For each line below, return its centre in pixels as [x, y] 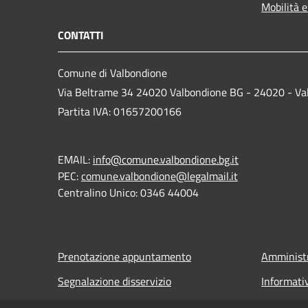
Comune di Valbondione [112, 73]
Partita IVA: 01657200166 [120, 111]
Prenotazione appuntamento [124, 256]
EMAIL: [75, 159]
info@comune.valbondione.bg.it [166, 159]
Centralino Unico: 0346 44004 [128, 192]
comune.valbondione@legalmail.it [159, 176]
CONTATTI [81, 35]
